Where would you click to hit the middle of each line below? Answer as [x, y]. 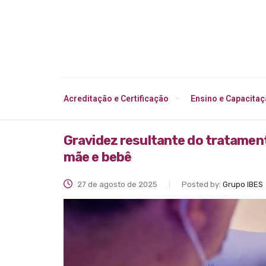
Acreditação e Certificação [116, 99]
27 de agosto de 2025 [116, 185]
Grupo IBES [243, 185]
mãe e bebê [98, 157]
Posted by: [202, 185]
